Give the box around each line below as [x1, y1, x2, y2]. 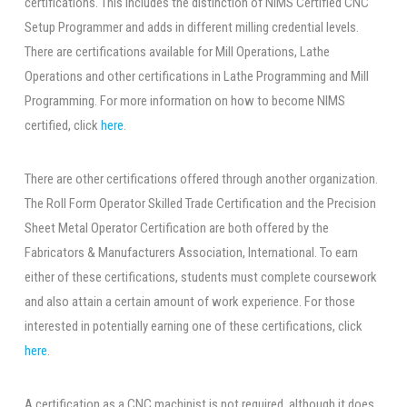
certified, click [24, 116, 101, 134]
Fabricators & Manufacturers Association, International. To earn [24, 243, 358, 261]
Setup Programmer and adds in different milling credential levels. [24, 18, 359, 35]
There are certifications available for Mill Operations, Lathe [24, 43, 330, 60]
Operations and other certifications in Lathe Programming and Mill [24, 67, 369, 84]
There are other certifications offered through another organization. [24, 170, 378, 187]
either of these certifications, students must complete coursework [24, 268, 377, 285]
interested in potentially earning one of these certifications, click [24, 317, 362, 334]
